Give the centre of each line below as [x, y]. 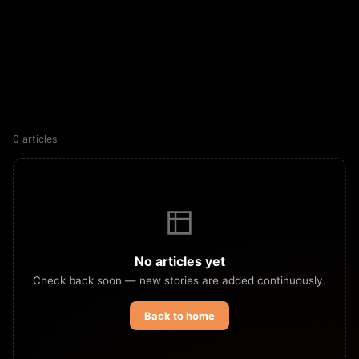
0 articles [35, 139]
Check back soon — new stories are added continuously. [179, 280]
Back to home [179, 315]
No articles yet [179, 261]
